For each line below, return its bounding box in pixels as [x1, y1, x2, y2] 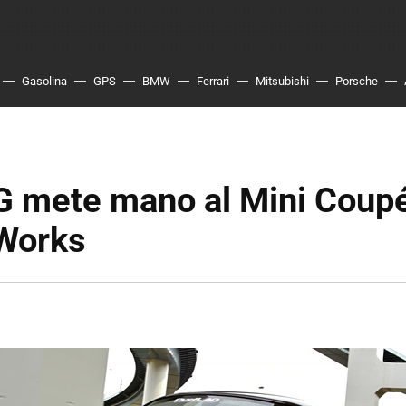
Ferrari [197, 74, 229, 88]
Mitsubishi [256, 74, 309, 88]
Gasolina [22, 74, 67, 88]
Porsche [335, 74, 378, 88]
